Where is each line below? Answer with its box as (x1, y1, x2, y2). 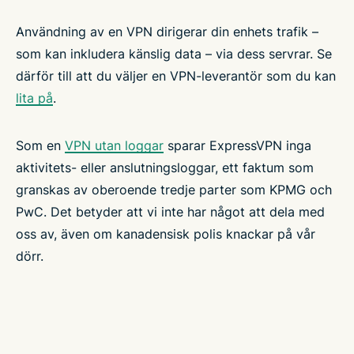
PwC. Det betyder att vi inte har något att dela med (16, 204, 325, 220)
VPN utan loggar (65, 137, 164, 154)
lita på (16, 90, 53, 107)
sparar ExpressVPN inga (164, 137, 311, 154)
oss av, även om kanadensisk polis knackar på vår (16, 226, 315, 243)
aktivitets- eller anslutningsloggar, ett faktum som (16, 160, 314, 176)
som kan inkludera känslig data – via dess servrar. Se (16, 46, 332, 62)
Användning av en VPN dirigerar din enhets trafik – (16, 24, 318, 40)
